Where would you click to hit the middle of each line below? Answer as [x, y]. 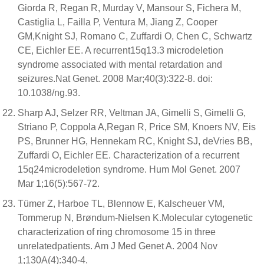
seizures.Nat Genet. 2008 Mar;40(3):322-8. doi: [115, 79]
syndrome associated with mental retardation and [120, 65]
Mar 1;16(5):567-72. [59, 184]
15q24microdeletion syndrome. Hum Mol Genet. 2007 [129, 169]
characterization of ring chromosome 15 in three [117, 232]
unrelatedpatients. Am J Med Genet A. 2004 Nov [118, 246]
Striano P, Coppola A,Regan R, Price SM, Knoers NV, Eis [137, 127]
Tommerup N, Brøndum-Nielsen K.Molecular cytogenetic [135, 218]
